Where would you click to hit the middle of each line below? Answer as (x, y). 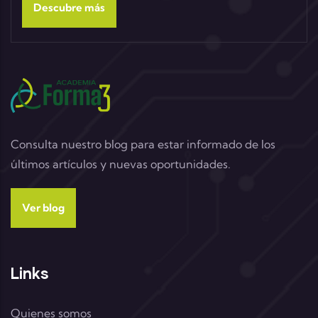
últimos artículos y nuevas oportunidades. (121, 164)
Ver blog (43, 207)
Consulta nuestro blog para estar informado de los (143, 144)
